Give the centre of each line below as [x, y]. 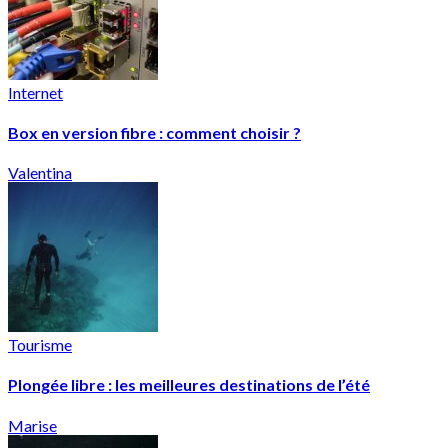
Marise [32, 425]
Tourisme [40, 345]
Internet [35, 92]
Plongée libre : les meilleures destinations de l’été [189, 385]
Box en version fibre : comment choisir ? [154, 132]
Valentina [40, 173]
